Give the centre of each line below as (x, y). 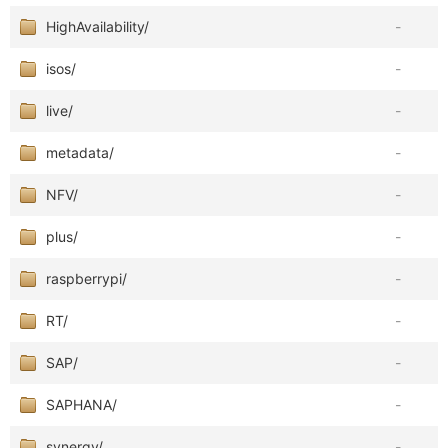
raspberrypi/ (86, 278)
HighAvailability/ (97, 26)
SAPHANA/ (81, 404)
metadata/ (80, 152)
